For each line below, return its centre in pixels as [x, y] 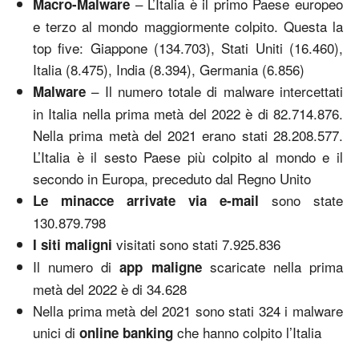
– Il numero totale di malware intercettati [214, 91]
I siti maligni [75, 244]
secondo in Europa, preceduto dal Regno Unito [172, 178]
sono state [307, 200]
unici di [56, 332]
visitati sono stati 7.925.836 [198, 244]
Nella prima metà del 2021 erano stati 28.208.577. [188, 135]
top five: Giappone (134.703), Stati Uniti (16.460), [188, 47]
